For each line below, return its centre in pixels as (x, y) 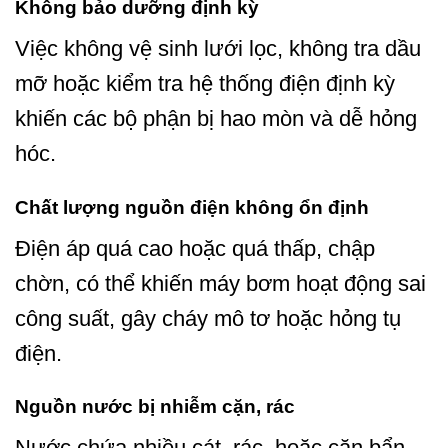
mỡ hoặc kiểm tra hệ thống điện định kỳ (205, 83)
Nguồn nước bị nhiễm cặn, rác (155, 407)
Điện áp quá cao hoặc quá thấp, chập (195, 248)
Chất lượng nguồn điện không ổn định (192, 207)
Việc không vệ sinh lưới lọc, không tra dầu (218, 48)
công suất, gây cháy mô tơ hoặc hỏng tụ (208, 318)
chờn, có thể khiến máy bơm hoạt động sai (220, 283)
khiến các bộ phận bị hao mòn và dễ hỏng (216, 118)
